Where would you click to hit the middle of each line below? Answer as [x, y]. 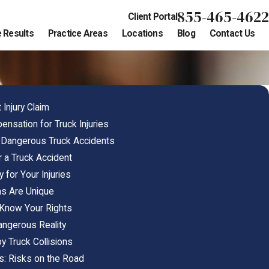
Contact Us [232, 34]
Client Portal [153, 17]
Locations [142, 34]
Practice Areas [77, 34]
